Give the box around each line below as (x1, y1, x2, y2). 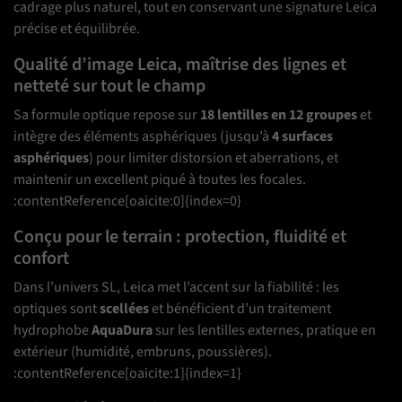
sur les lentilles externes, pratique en (153, 320, 376, 341)
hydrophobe (13, 320, 92, 341)
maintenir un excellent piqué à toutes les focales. (13, 170, 306, 190)
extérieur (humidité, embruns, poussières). (13, 342, 272, 363)
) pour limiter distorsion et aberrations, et (89, 148, 338, 169)
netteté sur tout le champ (13, 74, 205, 100)
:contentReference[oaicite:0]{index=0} (13, 191, 241, 212)
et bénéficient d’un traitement (149, 299, 331, 319)
